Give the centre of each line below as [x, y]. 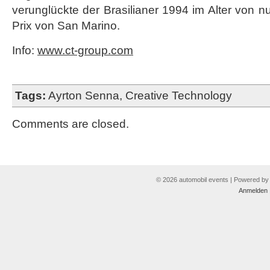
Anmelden [253, 190]
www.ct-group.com [85, 50]
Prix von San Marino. [66, 26]
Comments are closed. [71, 124]
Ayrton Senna [84, 96]
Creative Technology [179, 96]
